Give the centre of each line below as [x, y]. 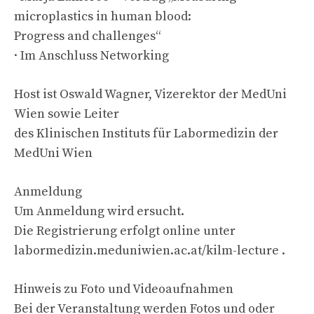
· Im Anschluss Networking [91, 55]
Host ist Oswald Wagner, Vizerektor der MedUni [150, 94]
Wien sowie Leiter [67, 114]
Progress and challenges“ [88, 36]
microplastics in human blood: [103, 16]
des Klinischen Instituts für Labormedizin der [146, 133]
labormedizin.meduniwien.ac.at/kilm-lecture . [150, 250]
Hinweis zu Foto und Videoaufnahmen [124, 289]
